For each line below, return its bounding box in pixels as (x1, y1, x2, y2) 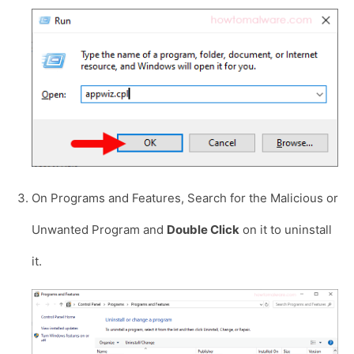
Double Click (167, 222, 239, 238)
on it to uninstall (239, 222, 332, 238)
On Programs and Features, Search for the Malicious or (32, 190, 338, 206)
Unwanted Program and (32, 222, 167, 238)
